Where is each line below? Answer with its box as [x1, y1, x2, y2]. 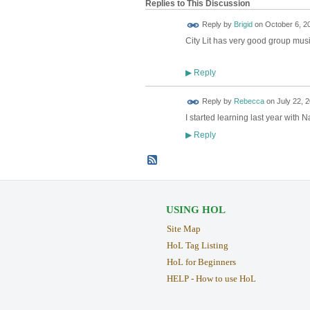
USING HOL [165, 204, 226, 216]
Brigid [233, 20, 253, 29]
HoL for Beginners [166, 257, 236, 267]
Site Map [166, 224, 201, 235]
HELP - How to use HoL [166, 273, 256, 284]
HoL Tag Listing [166, 240, 228, 251]
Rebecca [233, 97, 264, 106]
